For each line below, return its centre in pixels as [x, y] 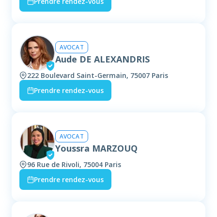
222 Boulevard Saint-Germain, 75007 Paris [98, 76]
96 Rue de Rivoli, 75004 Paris [74, 165]
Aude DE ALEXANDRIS [102, 59]
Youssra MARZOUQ [96, 148]
